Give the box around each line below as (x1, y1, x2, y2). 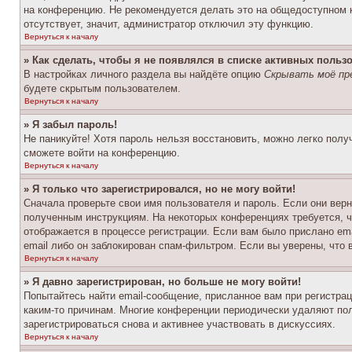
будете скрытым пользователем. (24, 82, 181, 94)
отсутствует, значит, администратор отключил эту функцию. (24, 18, 313, 30)
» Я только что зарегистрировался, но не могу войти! (24, 183, 295, 195)
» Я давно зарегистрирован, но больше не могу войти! (24, 276, 301, 288)
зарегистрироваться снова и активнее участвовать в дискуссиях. (24, 318, 335, 330)
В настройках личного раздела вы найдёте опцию (24, 68, 264, 80)
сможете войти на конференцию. (24, 147, 180, 159)
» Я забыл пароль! (24, 119, 117, 130)
